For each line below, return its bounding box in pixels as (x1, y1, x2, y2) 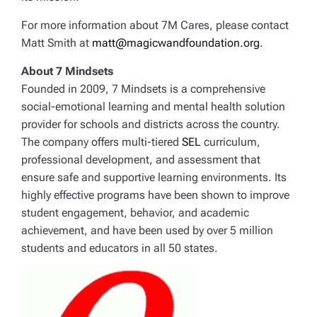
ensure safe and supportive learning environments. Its (21, 171, 287, 185)
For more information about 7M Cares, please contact (21, 18, 289, 33)
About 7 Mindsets (21, 64, 113, 79)
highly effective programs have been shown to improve (21, 188, 289, 202)
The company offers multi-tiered (21, 135, 182, 149)
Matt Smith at (21, 36, 92, 50)
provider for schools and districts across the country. (21, 117, 280, 132)
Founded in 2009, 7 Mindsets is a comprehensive (21, 82, 265, 96)
